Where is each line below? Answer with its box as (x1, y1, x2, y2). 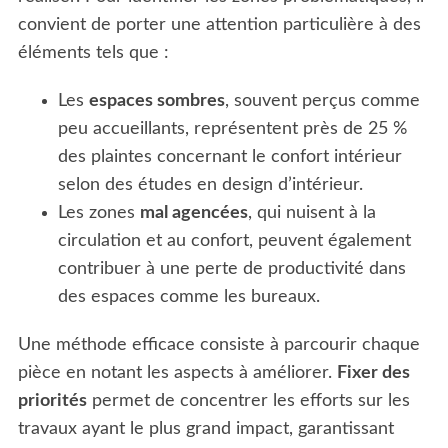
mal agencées (139, 204, 248, 223)
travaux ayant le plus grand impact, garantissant (17, 420, 394, 439)
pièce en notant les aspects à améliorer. (17, 364, 337, 383)
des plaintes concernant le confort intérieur (57, 148, 402, 167)
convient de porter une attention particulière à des (17, 16, 421, 35)
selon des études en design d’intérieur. (57, 176, 363, 195)
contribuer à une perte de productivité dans (57, 260, 406, 279)
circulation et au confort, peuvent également (57, 232, 411, 251)
